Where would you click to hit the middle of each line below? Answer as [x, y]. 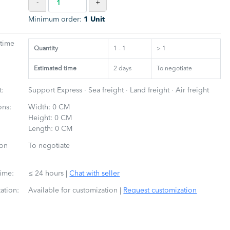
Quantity [46, 49]
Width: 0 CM [49, 107]
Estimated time [55, 69]
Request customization [160, 190]
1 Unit [94, 20]
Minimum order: [56, 20]
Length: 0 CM [51, 129]
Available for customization [73, 190]
